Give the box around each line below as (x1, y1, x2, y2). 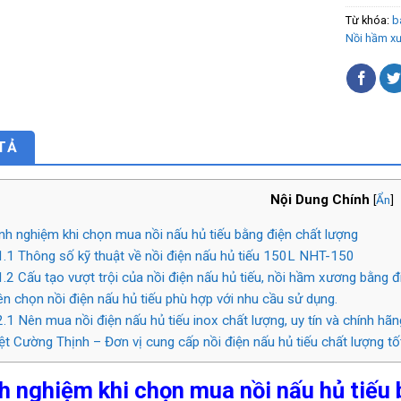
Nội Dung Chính (269, 192, 370, 209)
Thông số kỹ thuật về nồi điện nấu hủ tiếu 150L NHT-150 (14, 248, 355, 265)
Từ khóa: (345, 13, 392, 28)
